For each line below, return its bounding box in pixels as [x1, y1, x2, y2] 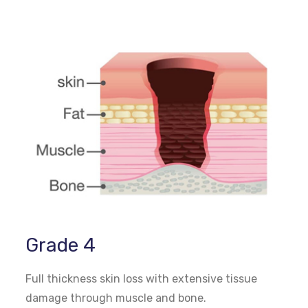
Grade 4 [25, 233, 96, 256]
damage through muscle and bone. [25, 291, 207, 305]
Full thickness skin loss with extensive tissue [25, 272, 258, 285]
